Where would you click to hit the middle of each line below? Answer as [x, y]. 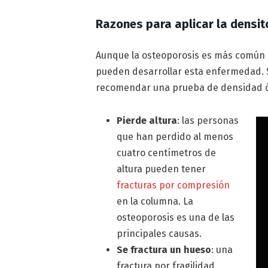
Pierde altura [147, 120]
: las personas [208, 120]
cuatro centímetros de [167, 153]
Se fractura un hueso [164, 249]
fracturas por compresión [173, 185]
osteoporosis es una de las [176, 217]
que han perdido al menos [175, 136]
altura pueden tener [162, 169]
